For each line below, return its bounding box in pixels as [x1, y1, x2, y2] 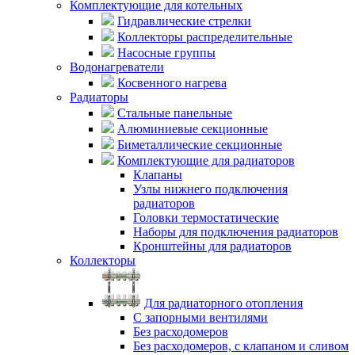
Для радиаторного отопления [144, 296, 303, 310]
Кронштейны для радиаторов [133, 239, 292, 253]
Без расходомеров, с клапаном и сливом [133, 338, 349, 353]
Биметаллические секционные [117, 137, 282, 151]
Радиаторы [70, 90, 128, 104]
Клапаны [133, 167, 182, 181]
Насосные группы [117, 45, 216, 59]
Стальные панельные [117, 105, 232, 120]
